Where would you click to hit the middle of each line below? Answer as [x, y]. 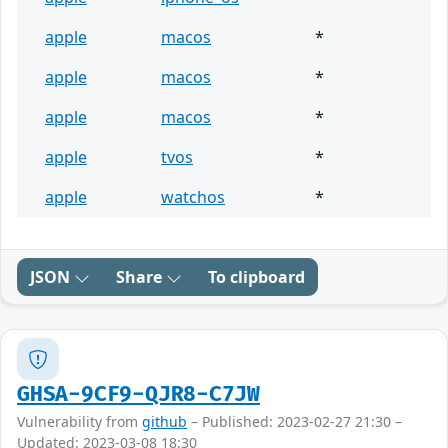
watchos [193, 197]
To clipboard [256, 277]
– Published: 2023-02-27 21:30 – [294, 422]
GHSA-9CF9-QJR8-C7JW [139, 395]
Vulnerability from [79, 422]
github [164, 422]
